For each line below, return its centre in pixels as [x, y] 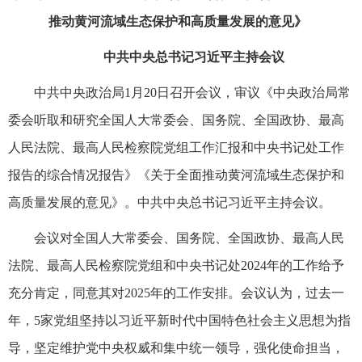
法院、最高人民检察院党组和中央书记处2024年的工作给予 [176, 265]
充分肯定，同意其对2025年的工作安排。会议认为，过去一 [176, 293]
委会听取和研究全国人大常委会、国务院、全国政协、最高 [176, 120]
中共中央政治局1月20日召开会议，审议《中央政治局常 [192, 92]
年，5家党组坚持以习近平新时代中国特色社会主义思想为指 [179, 320]
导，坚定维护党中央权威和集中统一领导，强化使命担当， [176, 347]
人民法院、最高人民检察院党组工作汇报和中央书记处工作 [176, 147]
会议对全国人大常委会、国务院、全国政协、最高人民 [189, 238]
